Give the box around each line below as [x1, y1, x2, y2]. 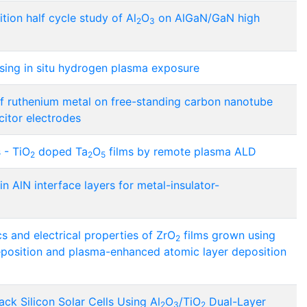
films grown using [180, 228, 275, 243]
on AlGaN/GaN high [155, 11, 260, 25]
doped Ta [35, 145, 88, 159]
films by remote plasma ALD [106, 145, 256, 159]
